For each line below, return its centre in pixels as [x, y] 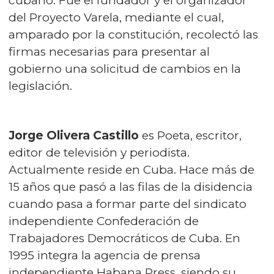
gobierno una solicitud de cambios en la [125, 69]
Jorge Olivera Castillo [74, 135]
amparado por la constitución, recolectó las [133, 35]
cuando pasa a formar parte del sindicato [128, 204]
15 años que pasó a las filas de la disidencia [131, 187]
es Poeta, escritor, [190, 135]
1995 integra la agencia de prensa [105, 255]
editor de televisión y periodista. [99, 153]
